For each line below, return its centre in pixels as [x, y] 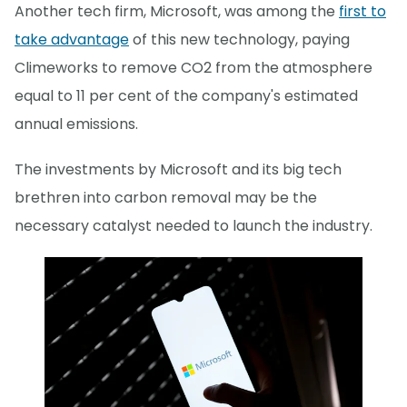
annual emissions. [76, 124]
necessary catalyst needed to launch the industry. [194, 226]
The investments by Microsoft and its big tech [178, 169]
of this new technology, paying [239, 39]
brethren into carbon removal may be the [166, 198]
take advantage [72, 39]
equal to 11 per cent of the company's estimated [186, 95]
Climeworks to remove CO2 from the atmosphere [194, 67]
